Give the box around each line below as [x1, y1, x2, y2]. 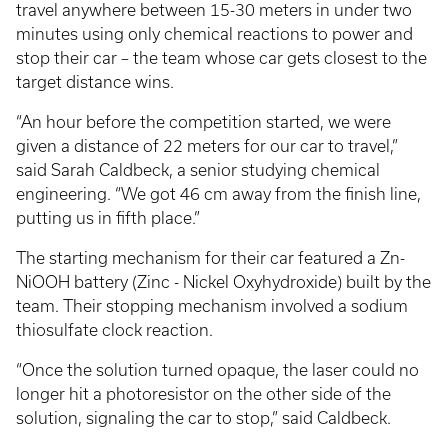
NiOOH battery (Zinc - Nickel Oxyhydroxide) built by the [16, 272, 431, 291]
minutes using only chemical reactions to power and [16, 24, 413, 43]
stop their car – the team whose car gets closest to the [16, 48, 427, 67]
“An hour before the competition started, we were [16, 112, 391, 131]
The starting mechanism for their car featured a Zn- [16, 248, 405, 267]
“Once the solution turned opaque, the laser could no [16, 360, 419, 379]
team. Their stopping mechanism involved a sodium [16, 296, 408, 315]
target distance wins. [16, 72, 174, 91]
